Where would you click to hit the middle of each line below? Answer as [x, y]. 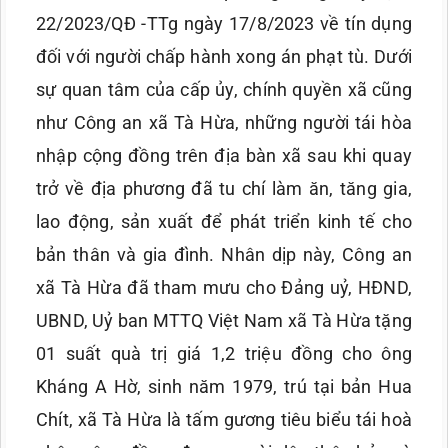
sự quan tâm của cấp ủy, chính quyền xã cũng [224, 90]
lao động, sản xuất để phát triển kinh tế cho [224, 222]
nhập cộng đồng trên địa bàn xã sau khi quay [224, 156]
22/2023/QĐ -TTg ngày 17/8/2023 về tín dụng [224, 24]
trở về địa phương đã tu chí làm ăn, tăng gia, [224, 189]
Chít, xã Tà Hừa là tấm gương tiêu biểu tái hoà [224, 420]
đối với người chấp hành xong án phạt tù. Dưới [224, 57]
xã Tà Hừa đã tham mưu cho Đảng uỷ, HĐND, [224, 288]
